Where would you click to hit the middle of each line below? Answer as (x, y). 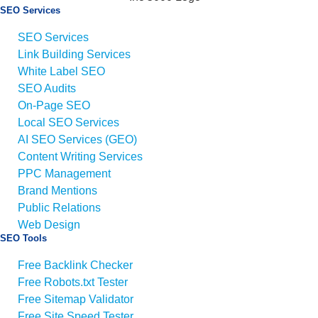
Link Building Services (74, 54)
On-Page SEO (54, 105)
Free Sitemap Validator (76, 299)
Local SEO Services (68, 122)
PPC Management (64, 173)
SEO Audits (47, 88)
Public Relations (59, 207)
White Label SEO (61, 71)
